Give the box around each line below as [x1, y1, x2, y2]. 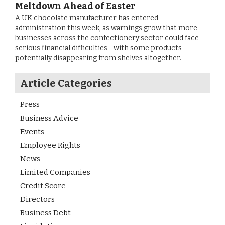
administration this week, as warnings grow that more [15, 24, 197, 32]
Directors [20, 195, 55, 204]
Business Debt [20, 208, 71, 217]
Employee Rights [20, 141, 80, 150]
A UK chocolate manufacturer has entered [15, 14, 158, 22]
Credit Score [20, 181, 66, 190]
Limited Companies [20, 168, 90, 177]
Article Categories [20, 77, 112, 89]
